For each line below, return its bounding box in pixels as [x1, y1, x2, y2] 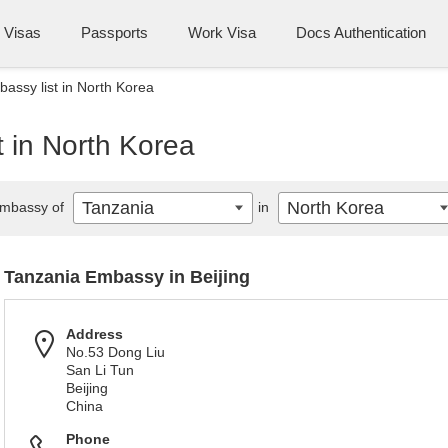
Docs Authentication [296, 24, 426, 41]
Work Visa [188, 24, 256, 41]
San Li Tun [66, 362, 134, 378]
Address [66, 326, 123, 342]
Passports [81, 24, 148, 41]
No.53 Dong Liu [66, 344, 165, 360]
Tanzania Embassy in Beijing [4, 267, 250, 287]
